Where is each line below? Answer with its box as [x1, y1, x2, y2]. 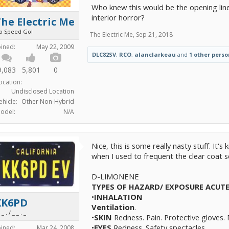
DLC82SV [92, 51, 116, 58]
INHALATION [94, 192, 143, 202]
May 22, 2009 [36, 42, 74, 51]
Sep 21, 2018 [136, 30, 173, 39]
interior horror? [91, 12, 145, 22]
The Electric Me [90, 30, 133, 39]
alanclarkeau [134, 51, 176, 58]
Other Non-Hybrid [21, 97, 74, 106]
